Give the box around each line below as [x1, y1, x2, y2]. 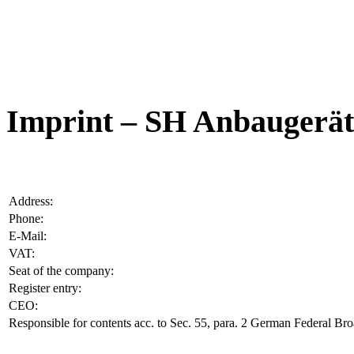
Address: [9, 194, 53, 208]
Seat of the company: [9, 263, 114, 277]
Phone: [9, 211, 43, 225]
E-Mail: [9, 228, 47, 243]
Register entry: [9, 281, 81, 295]
